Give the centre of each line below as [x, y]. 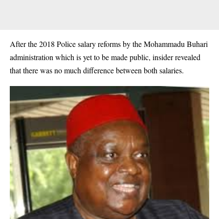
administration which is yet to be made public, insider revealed [105, 57]
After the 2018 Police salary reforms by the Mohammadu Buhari [109, 44]
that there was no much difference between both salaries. [97, 70]
